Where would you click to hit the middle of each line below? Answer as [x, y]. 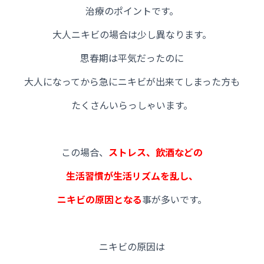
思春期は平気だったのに [132, 58]
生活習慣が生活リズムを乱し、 [132, 176]
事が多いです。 [174, 199]
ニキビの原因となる [100, 199]
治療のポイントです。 [132, 11]
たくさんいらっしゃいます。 [132, 105]
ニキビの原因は [132, 247]
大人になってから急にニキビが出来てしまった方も [132, 82]
